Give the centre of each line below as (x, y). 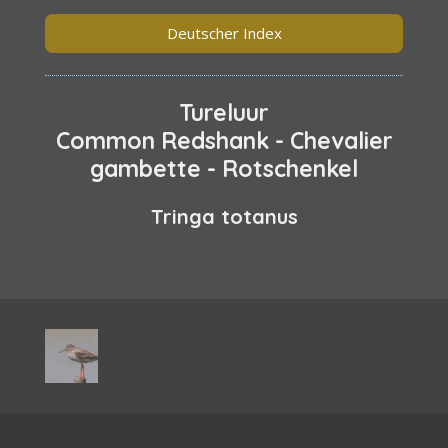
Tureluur (224, 112)
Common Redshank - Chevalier (224, 140)
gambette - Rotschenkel (224, 168)
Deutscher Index (224, 33)
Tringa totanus (224, 217)
